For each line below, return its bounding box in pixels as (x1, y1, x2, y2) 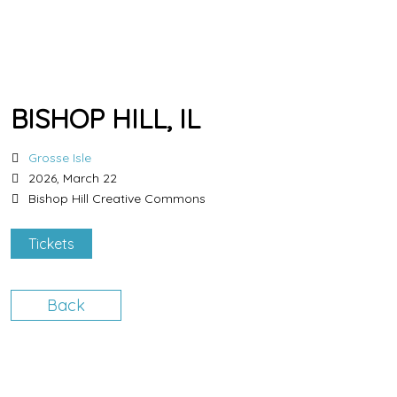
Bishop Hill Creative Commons (28, 191, 206, 206)
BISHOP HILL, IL (11, 102, 200, 136)
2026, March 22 (28, 170, 117, 186)
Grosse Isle (28, 150, 91, 166)
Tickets (28, 235, 74, 253)
